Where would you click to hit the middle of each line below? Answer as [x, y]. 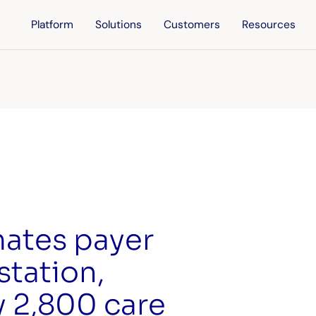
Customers [192, 25]
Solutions [119, 25]
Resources [269, 25]
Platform [53, 25]
